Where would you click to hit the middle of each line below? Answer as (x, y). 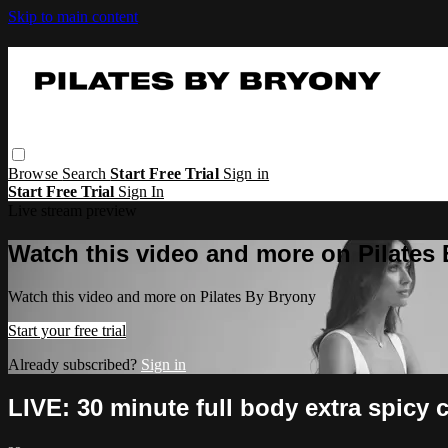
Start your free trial (67, 330)
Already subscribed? (74, 364)
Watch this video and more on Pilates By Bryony (162, 296)
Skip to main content (73, 16)
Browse (35, 173)
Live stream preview (72, 210)
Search (86, 173)
